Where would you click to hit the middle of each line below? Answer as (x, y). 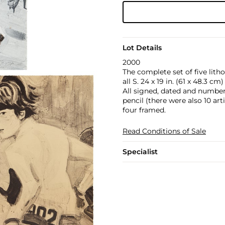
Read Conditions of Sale (164, 131)
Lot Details (142, 48)
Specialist (140, 152)
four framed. (144, 110)
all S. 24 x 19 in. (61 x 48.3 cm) (173, 81)
